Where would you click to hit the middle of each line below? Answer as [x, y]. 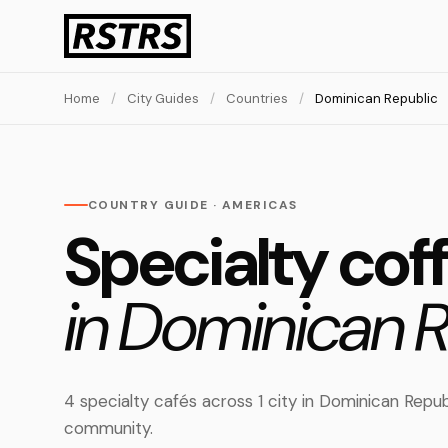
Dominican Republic [376, 98]
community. [108, 428]
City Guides [163, 98]
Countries [257, 98]
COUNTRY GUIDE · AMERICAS [193, 205]
